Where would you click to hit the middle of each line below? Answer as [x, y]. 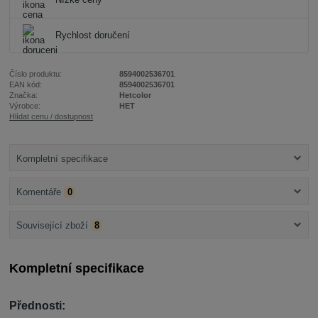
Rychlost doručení [92, 36]
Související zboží [52, 226]
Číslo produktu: [36, 74]
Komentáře [38, 192]
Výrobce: [25, 106]
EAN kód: [26, 85]
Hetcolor [135, 95]
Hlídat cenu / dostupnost [51, 117]
